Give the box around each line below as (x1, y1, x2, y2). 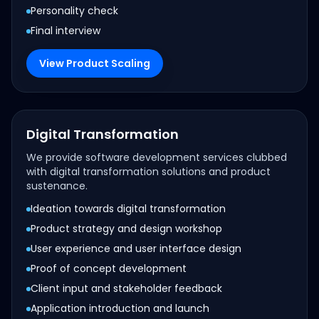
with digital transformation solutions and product (26, 164, 271, 179)
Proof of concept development (31, 261, 187, 276)
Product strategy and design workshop (31, 221, 222, 236)
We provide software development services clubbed (26, 150, 287, 164)
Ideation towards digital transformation (31, 202, 226, 216)
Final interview (31, 23, 100, 38)
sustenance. (26, 179, 88, 193)
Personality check (31, 4, 118, 18)
